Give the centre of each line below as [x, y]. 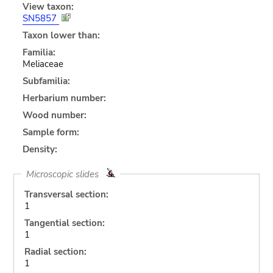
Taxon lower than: [61, 35]
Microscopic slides [66, 174]
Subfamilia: [46, 81]
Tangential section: [64, 223]
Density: [40, 149]
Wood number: [54, 115]
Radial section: [55, 251]
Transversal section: [66, 194]
